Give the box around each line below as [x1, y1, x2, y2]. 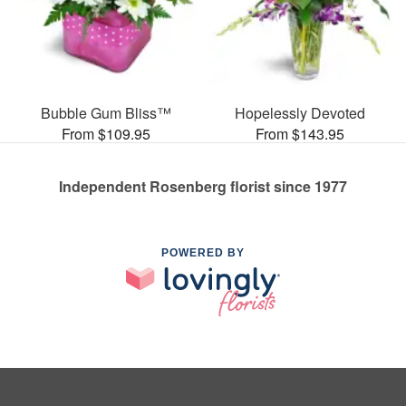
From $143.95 [256, 122, 344, 144]
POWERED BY [161, 246, 245, 259]
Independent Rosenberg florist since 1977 [59, 175, 347, 197]
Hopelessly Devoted [235, 101, 365, 123]
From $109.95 [62, 122, 150, 144]
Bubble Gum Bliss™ [41, 101, 171, 123]
